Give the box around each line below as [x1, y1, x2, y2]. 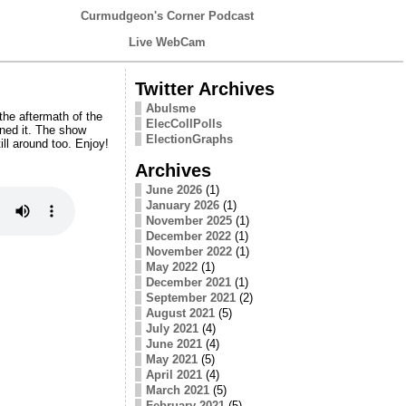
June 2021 [145, 336, 202, 351]
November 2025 [145, 213, 232, 227]
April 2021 [145, 367, 202, 382]
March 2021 [145, 382, 209, 397]
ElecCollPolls [145, 116, 222, 130]
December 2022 [145, 228, 231, 243]
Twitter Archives [134, 77, 275, 99]
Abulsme [145, 101, 196, 115]
